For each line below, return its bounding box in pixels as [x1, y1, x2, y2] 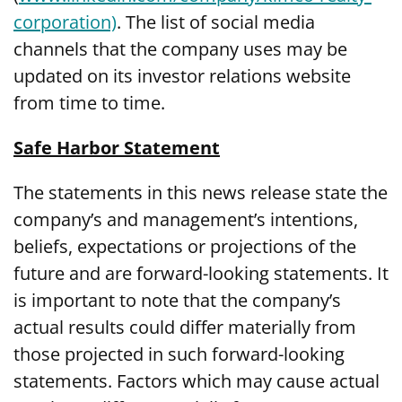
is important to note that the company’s [13, 288, 341, 313]
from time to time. [13, 91, 165, 116]
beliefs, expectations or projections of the [13, 234, 356, 259]
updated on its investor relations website [13, 64, 351, 89]
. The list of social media [117, 10, 315, 35]
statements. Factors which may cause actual [13, 369, 380, 394]
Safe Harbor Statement [13, 135, 220, 161]
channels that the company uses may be [13, 37, 347, 62]
